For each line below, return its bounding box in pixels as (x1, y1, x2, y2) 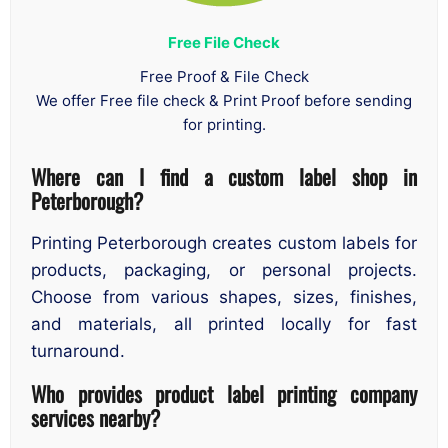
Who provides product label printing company (31, 378, 417, 410)
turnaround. (31, 340, 125, 361)
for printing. (182, 115, 266, 135)
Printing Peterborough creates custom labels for (31, 232, 417, 253)
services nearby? (31, 402, 160, 434)
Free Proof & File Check (139, 67, 309, 87)
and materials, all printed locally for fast (31, 313, 417, 334)
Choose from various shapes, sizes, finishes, (31, 286, 417, 307)
